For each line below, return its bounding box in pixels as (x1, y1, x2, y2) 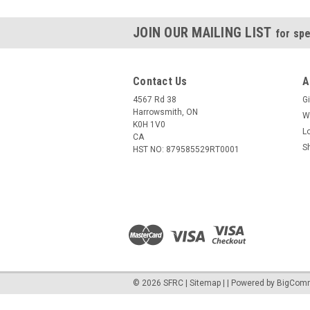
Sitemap (190, 277, 221, 288)
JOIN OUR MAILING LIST (133, 24, 275, 41)
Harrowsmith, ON (133, 107, 198, 117)
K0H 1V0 (133, 119, 165, 129)
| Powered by (227, 277, 277, 288)
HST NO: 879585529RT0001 (133, 144, 239, 154)
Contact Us (133, 74, 188, 88)
